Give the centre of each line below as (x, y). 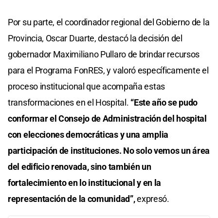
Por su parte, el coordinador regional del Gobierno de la (109, 22)
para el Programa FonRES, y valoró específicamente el (108, 70)
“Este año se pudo (164, 102)
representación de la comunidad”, (73, 199)
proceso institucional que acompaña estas (87, 86)
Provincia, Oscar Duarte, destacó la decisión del (95, 38)
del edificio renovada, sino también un (80, 166)
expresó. (153, 199)
